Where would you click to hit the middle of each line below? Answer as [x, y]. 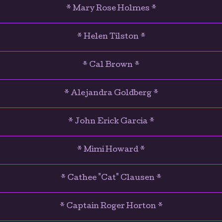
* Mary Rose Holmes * [111, 9]
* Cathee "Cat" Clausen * [111, 178]
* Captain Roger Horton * [111, 206]
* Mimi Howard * [111, 150]
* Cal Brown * [111, 65]
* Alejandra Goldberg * [111, 93]
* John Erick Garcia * [111, 122]
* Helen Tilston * [111, 37]
